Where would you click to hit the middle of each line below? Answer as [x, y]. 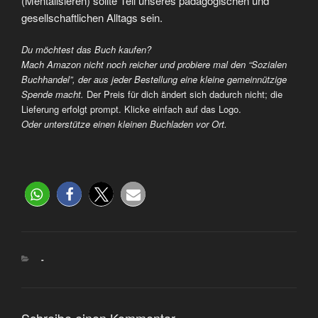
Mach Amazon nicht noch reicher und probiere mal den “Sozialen [154, 65]
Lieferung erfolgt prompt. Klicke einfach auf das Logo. [131, 109]
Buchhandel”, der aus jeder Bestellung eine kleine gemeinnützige [154, 79]
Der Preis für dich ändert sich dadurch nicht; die [185, 94]
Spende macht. [54, 94]
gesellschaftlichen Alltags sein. [92, 17]
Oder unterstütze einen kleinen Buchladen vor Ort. [124, 124]
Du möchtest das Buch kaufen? [86, 50]
